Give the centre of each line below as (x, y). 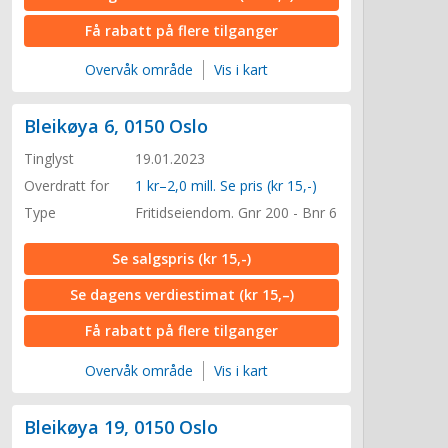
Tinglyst (49, 159)
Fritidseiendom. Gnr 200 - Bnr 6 (236, 213)
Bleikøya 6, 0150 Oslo (116, 126)
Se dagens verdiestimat (154, 295)
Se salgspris (155, 259)
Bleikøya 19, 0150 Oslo (121, 426)
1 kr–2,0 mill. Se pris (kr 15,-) (226, 186)
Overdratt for (66, 186)
